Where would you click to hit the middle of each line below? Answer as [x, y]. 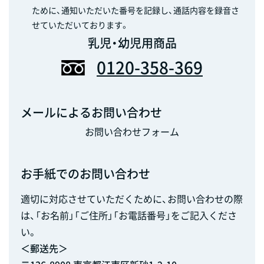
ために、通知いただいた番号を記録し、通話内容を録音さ [136, 10]
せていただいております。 [80, 24]
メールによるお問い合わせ [91, 112]
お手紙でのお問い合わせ [85, 173]
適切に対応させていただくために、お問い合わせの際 [132, 198]
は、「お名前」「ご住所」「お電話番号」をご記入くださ [129, 215]
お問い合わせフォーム [132, 131]
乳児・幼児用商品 [132, 42]
